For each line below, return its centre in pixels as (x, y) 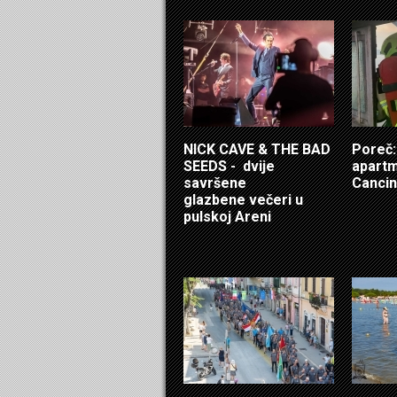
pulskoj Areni (227, 217)
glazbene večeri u (243, 200)
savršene (215, 183)
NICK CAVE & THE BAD (257, 149)
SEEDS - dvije (229, 166)
